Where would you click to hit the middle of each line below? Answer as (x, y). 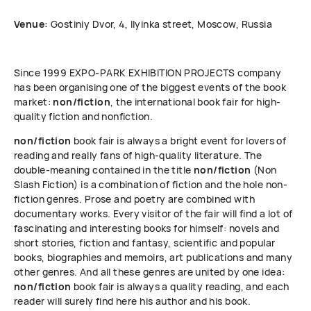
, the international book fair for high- (196, 102)
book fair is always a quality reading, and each (180, 286)
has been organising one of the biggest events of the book (150, 87)
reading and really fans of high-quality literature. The (138, 155)
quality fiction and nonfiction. (84, 116)
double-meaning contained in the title (104, 170)
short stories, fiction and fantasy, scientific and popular (145, 243)
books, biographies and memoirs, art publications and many (153, 257)
